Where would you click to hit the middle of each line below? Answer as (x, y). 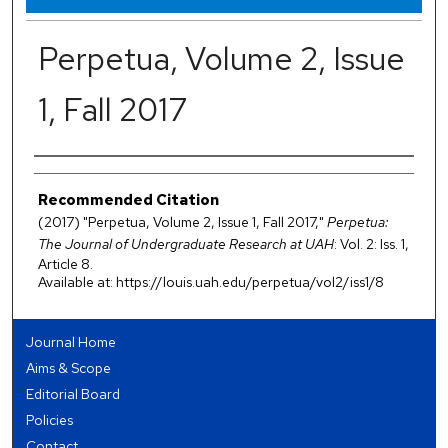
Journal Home (71, 342)
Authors (60, 170)
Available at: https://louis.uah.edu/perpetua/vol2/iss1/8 (210, 281)
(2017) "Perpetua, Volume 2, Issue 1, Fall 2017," (182, 221)
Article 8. (65, 263)
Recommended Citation (128, 199)
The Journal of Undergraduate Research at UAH (185, 243)
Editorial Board (73, 394)
